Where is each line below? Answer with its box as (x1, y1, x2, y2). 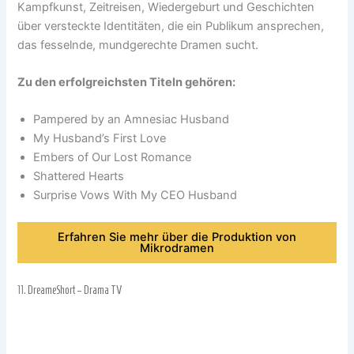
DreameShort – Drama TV (28, 283, 122, 296)
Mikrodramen (140, 241, 214, 256)
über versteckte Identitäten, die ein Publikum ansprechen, (17, 18, 325, 33)
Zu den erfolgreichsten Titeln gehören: (17, 74, 236, 89)
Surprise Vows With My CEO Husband (33, 188, 238, 203)
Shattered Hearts (33, 169, 125, 184)
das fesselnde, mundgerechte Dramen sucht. (17, 37, 259, 52)
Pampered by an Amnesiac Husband (33, 112, 230, 127)
